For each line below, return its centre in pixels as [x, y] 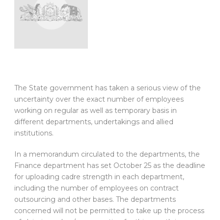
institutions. [34, 133]
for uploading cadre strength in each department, [99, 177]
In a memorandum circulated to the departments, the [107, 154]
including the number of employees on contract [96, 188]
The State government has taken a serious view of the [108, 88]
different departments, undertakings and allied [94, 122]
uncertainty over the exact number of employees [99, 99]
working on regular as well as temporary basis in [96, 111]
